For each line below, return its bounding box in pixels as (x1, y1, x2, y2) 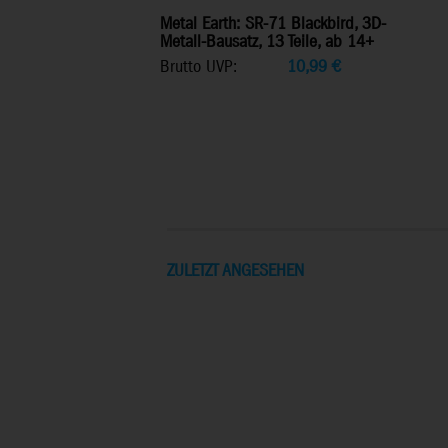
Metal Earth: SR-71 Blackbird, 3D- (160, 12, 386, 36)
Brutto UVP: (160, 55, 237, 79)
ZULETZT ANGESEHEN (167, 259, 304, 283)
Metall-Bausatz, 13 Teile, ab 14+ (160, 30, 374, 54)
